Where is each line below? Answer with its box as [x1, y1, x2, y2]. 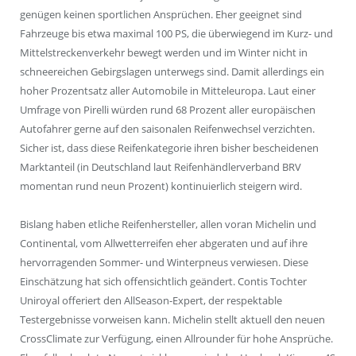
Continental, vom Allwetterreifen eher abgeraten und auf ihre [20, 236, 308, 251]
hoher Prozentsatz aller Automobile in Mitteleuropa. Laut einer [20, 83, 315, 99]
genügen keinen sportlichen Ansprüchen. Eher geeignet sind [20, 7, 302, 22]
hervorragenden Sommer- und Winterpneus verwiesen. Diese [20, 255, 308, 270]
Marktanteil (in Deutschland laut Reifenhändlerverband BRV [20, 160, 301, 175]
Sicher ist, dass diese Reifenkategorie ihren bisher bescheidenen [20, 141, 319, 156]
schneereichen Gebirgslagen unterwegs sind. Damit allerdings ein [20, 64, 324, 79]
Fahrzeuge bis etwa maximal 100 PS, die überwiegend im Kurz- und [20, 26, 333, 41]
